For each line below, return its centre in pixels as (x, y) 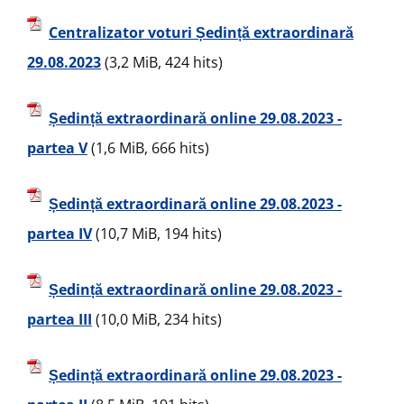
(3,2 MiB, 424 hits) (162, 62)
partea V (57, 148)
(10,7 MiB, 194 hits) (157, 234)
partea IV (60, 234)
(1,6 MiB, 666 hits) (148, 148)
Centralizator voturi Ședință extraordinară (201, 33)
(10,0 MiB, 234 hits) (157, 319)
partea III (60, 319)
